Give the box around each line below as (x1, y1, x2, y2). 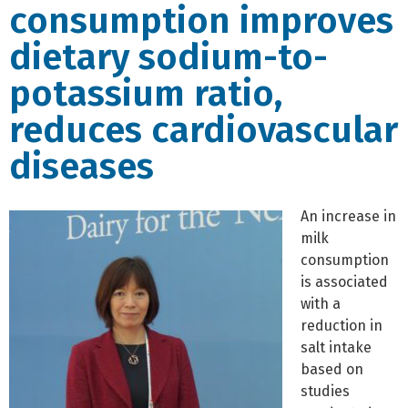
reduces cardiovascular (9, 107, 398, 152)
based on (301, 360, 363, 378)
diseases (9, 144, 154, 189)
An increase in (301, 207, 396, 225)
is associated (301, 272, 388, 291)
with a (301, 294, 341, 312)
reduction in (301, 316, 382, 334)
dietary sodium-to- (9, 35, 328, 79)
